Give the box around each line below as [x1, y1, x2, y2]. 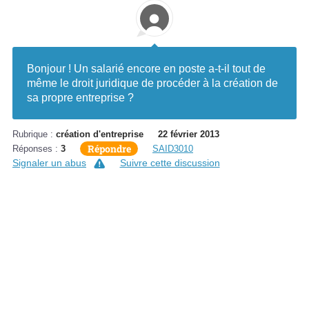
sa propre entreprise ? [27, 92, 134, 104]
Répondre [87, 141, 131, 155]
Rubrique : [12, 128, 56, 139]
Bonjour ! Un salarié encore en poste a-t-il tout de [27, 63, 266, 75]
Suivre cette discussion [119, 157, 220, 168]
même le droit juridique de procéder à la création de [27, 77, 278, 90]
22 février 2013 [158, 128, 219, 139]
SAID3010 [152, 143, 193, 154]
